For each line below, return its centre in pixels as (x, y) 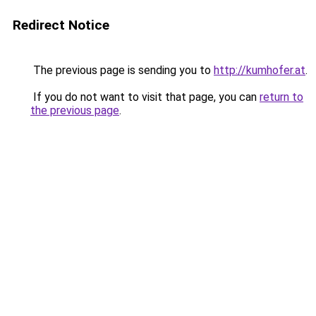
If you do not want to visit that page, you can (145, 97)
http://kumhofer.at (260, 70)
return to (281, 97)
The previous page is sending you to (122, 70)
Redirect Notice (61, 25)
